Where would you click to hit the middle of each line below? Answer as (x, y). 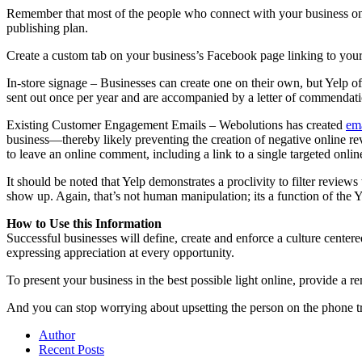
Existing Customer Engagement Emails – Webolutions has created (176, 124)
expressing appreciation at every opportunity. (120, 252)
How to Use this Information (84, 223)
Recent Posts (72, 349)
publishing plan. (47, 27)
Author (57, 335)
